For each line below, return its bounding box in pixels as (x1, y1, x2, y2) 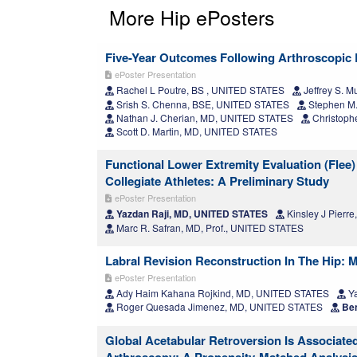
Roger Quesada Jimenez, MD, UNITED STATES (114, 300, 323, 314)
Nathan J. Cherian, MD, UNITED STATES (114, 111, 293, 125)
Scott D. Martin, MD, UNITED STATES (114, 124, 277, 139)
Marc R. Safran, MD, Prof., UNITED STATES (114, 221, 304, 235)
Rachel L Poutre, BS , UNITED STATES (114, 83, 284, 97)
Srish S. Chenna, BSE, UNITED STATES (114, 97, 289, 112)
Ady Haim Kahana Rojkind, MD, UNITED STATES (114, 286, 329, 300)
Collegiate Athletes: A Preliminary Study (105, 172, 329, 190)
